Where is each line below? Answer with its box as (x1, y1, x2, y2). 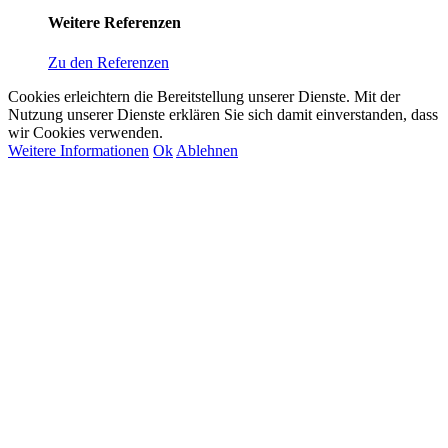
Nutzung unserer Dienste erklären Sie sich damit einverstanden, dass (8, 105, 438, 123)
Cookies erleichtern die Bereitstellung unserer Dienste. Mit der (8, 87, 400, 105)
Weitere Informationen (8, 141, 149, 159)
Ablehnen (176, 141, 238, 159)
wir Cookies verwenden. (8, 123, 163, 141)
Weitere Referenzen (48, 14, 181, 32)
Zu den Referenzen (48, 53, 169, 71)
